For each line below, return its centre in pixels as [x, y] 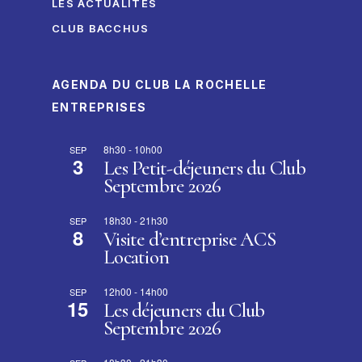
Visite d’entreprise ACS [189, 239]
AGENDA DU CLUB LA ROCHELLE [160, 84]
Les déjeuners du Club [184, 310]
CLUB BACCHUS [101, 28]
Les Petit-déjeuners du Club [204, 168]
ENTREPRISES [99, 107]
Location [136, 257]
